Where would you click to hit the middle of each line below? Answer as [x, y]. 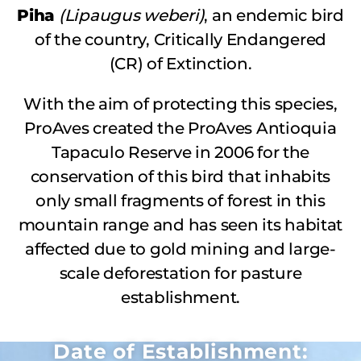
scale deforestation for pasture [180, 274]
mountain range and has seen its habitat [180, 225]
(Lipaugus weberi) [131, 16]
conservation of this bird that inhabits [180, 177]
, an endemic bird [274, 16]
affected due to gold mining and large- [180, 249]
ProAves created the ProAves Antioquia [180, 129]
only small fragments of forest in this [180, 201]
